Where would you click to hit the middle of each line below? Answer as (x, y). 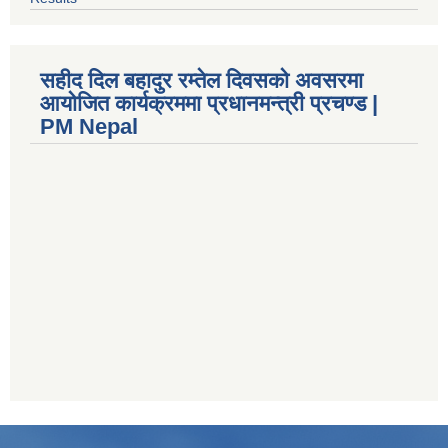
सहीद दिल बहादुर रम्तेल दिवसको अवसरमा (201, 80)
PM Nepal (89, 126)
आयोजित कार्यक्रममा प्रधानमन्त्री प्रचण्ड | (209, 103)
